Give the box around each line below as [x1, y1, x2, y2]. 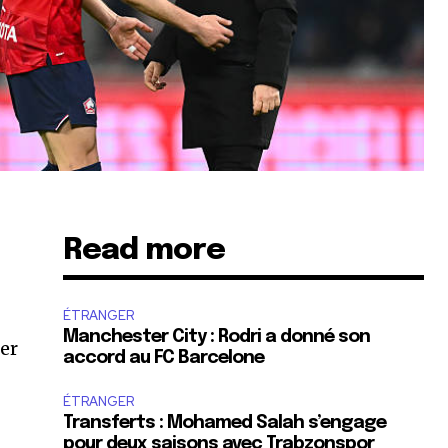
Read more [63, 235, 226, 266]
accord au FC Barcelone [63, 349, 265, 367]
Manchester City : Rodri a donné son [63, 328, 371, 346]
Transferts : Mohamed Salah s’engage [63, 414, 387, 432]
